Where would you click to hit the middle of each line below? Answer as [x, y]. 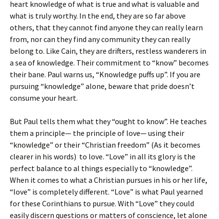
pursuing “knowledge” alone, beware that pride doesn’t [102, 86]
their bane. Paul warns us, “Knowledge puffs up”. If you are [105, 74]
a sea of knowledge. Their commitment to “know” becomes [109, 63]
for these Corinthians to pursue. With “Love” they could [102, 203]
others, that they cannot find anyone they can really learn [106, 27]
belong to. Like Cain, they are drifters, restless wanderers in [108, 51]
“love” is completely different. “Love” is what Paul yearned [106, 192]
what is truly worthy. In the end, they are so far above [98, 16]
